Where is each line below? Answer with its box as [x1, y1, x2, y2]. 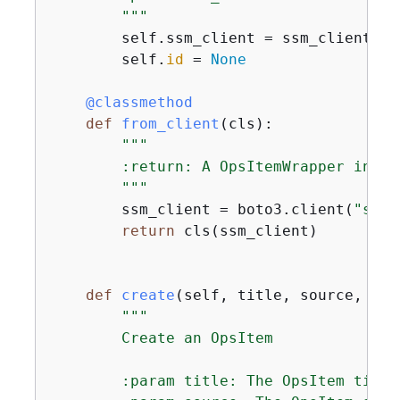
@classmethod [49, 94, 193, 111]
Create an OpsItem [49, 329, 273, 346]
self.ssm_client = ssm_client [49, 29, 371, 46]
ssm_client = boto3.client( [49, 201, 354, 218]
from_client [121, 115, 220, 132]
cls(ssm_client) [174, 222, 318, 239]
